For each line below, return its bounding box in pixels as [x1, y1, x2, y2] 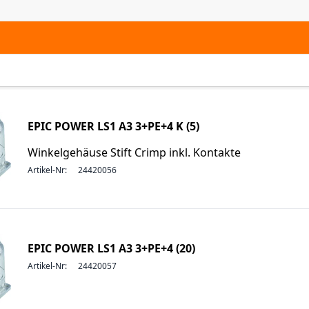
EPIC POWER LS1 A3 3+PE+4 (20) [28, 241, 195, 256]
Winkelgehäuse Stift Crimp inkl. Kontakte [28, 145, 241, 160]
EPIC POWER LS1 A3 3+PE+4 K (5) [28, 119, 199, 134]
